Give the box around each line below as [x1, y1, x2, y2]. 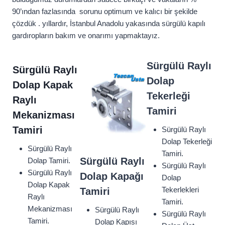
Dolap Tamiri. [28, 156, 70, 165]
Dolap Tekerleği [162, 137, 212, 146]
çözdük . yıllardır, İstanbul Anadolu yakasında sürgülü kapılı [12, 19, 205, 28]
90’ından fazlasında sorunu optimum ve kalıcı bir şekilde [12, 7, 197, 16]
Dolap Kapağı [80, 171, 144, 182]
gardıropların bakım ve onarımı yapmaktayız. [12, 31, 160, 40]
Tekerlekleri [162, 185, 199, 194]
